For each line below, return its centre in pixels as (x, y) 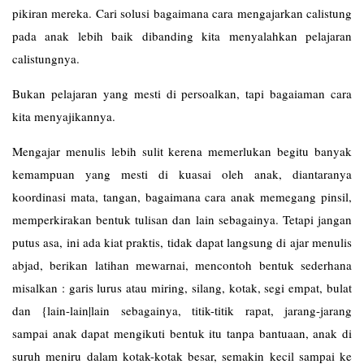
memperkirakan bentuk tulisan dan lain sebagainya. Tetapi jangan (182, 219)
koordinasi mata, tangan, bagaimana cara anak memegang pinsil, (182, 197)
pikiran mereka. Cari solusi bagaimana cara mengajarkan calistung (182, 13)
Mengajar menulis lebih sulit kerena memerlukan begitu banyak (182, 151)
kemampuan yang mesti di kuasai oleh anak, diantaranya (182, 174)
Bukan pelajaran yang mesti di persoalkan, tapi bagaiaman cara (182, 93)
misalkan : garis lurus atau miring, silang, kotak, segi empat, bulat (182, 288)
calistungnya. (46, 58)
